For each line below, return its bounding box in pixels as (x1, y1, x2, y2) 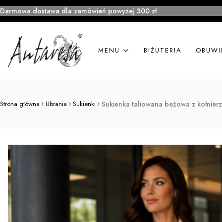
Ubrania (46, 99, 67, 109)
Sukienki (73, 99, 96, 109)
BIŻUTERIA (144, 46, 182, 55)
